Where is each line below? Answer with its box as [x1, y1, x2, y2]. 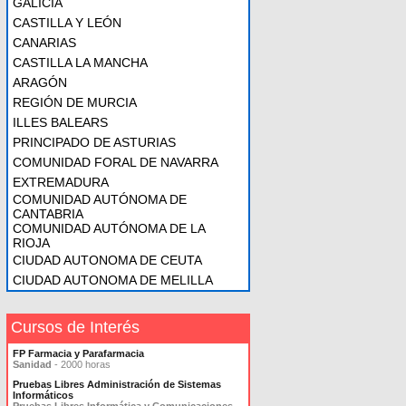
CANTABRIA [13, 207, 83, 221]
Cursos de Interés [11, 318, 140, 336]
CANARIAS [13, 35, 76, 50]
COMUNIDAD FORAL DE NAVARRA [13, 155, 218, 169]
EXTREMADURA [13, 175, 109, 189]
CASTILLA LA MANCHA [13, 55, 148, 70]
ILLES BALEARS [13, 115, 108, 130]
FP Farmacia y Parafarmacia [13, 348, 144, 359]
